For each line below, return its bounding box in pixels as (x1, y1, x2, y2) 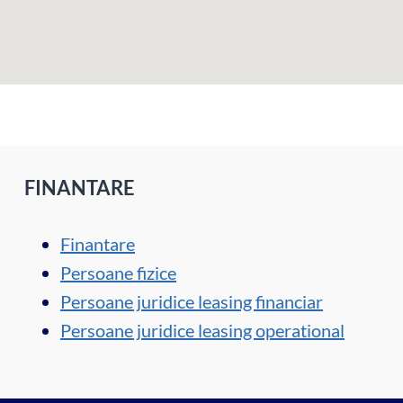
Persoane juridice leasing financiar (60, 290, 323, 312)
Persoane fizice (60, 261, 176, 283)
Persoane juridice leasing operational (60, 318, 345, 341)
